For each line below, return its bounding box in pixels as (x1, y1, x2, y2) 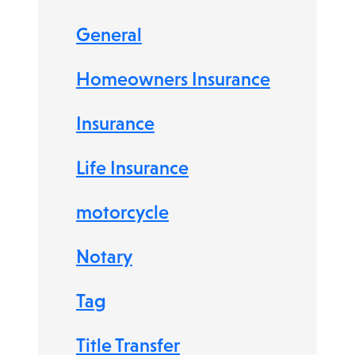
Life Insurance (76, 157, 189, 178)
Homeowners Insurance (76, 68, 270, 90)
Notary (76, 246, 132, 267)
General (76, 24, 142, 45)
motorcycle (76, 201, 169, 223)
